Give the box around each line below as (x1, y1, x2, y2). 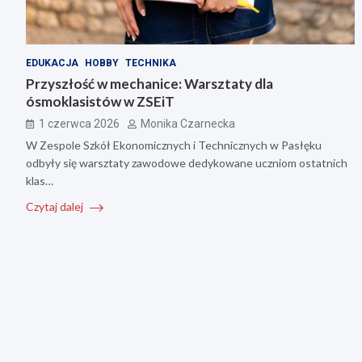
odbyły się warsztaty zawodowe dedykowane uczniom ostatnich (26, 156, 347, 170)
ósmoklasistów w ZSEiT (26, 93, 175, 111)
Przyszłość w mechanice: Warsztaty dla (26, 75, 273, 93)
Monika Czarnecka (141, 117, 235, 131)
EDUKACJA (26, 57, 78, 69)
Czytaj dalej (26, 200, 86, 214)
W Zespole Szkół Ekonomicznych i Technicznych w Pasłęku (26, 138, 322, 153)
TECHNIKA (125, 57, 176, 69)
